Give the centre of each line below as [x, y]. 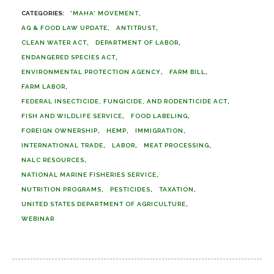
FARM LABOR [43, 87]
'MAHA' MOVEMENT [105, 13]
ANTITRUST [136, 28]
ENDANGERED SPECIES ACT [68, 57]
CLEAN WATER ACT [54, 43]
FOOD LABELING [159, 116]
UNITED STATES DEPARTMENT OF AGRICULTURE [104, 204]
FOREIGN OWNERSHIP [60, 131]
